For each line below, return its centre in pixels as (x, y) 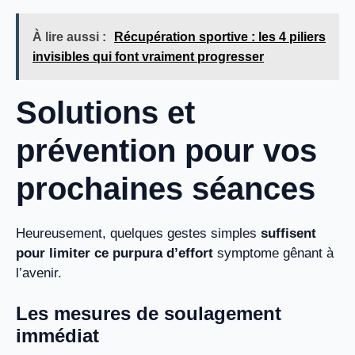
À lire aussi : (69, 36)
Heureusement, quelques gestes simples (138, 233)
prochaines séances (166, 188)
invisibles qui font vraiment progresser (148, 56)
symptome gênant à (273, 253)
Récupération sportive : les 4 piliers (220, 36)
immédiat (57, 336)
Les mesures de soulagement (149, 314)
